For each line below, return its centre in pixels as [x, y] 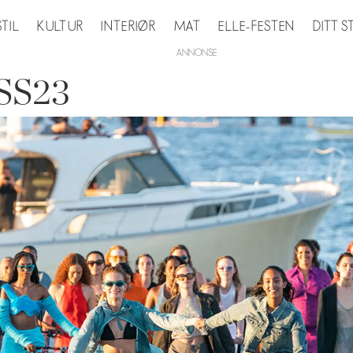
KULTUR [61, 26]
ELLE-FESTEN [257, 26]
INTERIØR [129, 26]
